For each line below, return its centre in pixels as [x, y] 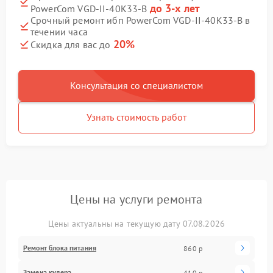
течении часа [59, 32]
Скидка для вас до [72, 44]
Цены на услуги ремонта [136, 199]
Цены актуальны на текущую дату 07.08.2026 [136, 224]
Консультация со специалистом [136, 85]
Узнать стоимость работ [136, 117]
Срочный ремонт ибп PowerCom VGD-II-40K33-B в [140, 20]
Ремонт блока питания [60, 248]
